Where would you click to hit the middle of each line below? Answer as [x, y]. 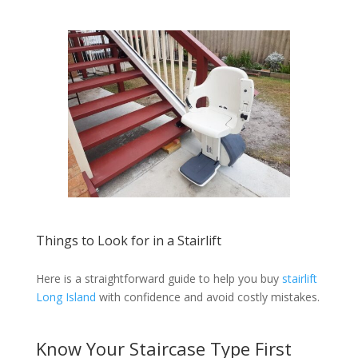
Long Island [66, 297]
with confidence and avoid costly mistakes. [207, 297]
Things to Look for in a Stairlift [128, 241]
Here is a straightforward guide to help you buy [159, 279]
